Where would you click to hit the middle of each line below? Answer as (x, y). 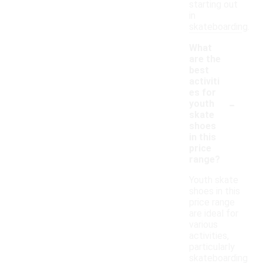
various (203, 225)
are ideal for (214, 214)
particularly (212, 247)
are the (205, 59)
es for (203, 93)
